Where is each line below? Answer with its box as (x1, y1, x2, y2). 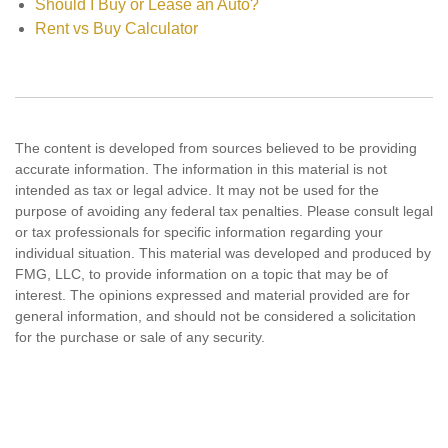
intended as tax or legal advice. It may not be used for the (15, 182, 379, 198)
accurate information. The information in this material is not (15, 161, 387, 177)
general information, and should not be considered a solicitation (15, 308, 416, 324)
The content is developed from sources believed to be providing (15, 140, 417, 156)
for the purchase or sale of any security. (15, 329, 265, 345)
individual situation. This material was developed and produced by (15, 245, 431, 261)
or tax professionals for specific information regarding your (15, 224, 383, 240)
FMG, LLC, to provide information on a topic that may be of (15, 266, 388, 282)
